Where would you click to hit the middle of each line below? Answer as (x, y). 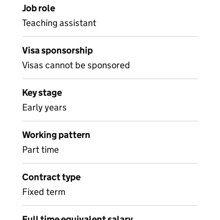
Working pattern (56, 135)
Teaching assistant (59, 23)
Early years (44, 107)
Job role (39, 8)
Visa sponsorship (57, 50)
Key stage (42, 93)
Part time (41, 150)
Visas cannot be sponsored (76, 65)
